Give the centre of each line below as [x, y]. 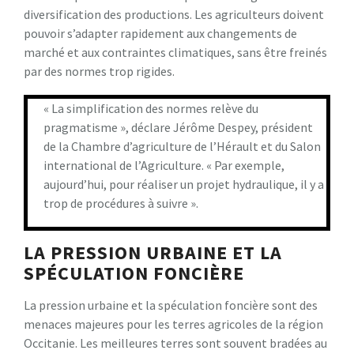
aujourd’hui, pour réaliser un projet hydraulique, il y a [184, 184]
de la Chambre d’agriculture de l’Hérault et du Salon [182, 146]
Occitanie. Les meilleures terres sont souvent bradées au [175, 343]
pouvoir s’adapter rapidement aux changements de [160, 33]
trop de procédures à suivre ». [121, 203]
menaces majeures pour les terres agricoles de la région [173, 324]
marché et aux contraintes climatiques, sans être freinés [175, 52]
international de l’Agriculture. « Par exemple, [164, 165]
